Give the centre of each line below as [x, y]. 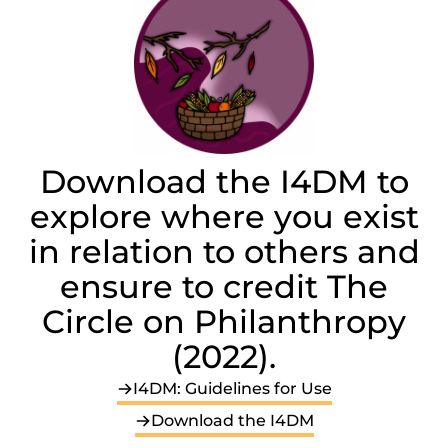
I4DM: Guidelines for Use [232, 388]
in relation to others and [224, 251]
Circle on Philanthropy [224, 321]
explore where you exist [224, 216]
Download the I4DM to [224, 181]
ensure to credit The [224, 286]
